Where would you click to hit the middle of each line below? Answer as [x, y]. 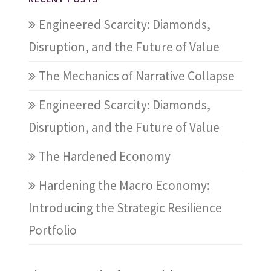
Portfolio [52, 230]
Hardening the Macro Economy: [124, 185]
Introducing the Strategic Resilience [125, 208]
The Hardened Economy [104, 156]
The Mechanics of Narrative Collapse [136, 76]
